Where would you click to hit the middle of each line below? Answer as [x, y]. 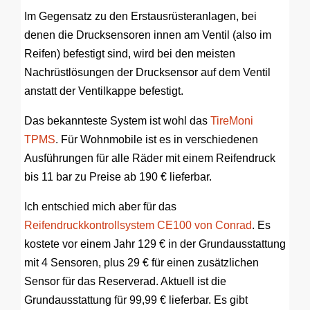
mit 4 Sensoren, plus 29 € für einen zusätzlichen [142, 263]
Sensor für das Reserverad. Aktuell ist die [125, 281]
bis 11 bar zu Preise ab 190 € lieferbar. [118, 177]
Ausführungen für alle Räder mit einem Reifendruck [150, 158]
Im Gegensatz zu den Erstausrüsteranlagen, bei [140, 16]
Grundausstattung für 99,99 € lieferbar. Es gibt [136, 300]
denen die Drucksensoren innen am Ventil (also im [148, 35]
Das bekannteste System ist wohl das [117, 121]
